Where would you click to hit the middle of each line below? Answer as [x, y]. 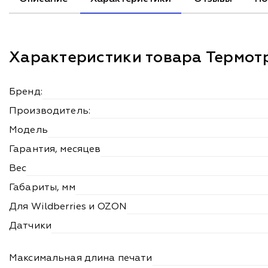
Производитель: [50, 112]
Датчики [30, 226]
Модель [28, 131]
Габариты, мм [42, 188]
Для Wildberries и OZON [68, 207]
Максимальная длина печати [81, 259]
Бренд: [26, 92]
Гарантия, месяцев [55, 150]
